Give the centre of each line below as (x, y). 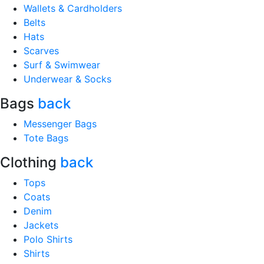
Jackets (41, 225)
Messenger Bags (60, 124)
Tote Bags (46, 138)
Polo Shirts (48, 239)
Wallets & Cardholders (73, 8)
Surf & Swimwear (62, 65)
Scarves (41, 51)
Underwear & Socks (67, 79)
